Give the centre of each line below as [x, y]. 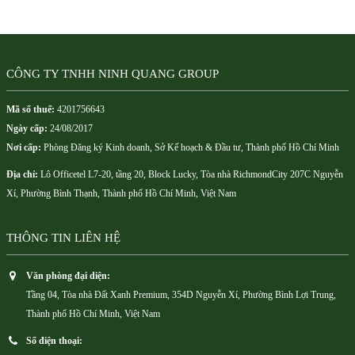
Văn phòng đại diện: [68, 277]
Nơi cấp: [24, 148]
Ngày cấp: [27, 129]
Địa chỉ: [22, 175]
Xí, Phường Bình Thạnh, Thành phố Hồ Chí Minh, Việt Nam [121, 194]
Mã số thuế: [31, 110]
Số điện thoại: [54, 342]
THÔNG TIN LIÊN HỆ [63, 238]
